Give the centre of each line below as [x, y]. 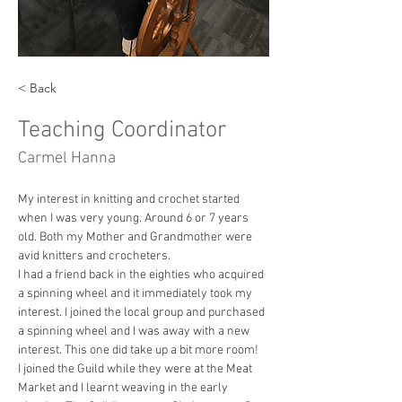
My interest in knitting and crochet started [130, 199]
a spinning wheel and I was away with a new [135, 331]
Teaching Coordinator [122, 130]
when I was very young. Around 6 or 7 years [135, 218]
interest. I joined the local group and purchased [143, 312]
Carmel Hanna [67, 158]
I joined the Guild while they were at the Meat [136, 369]
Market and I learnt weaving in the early [124, 388]
